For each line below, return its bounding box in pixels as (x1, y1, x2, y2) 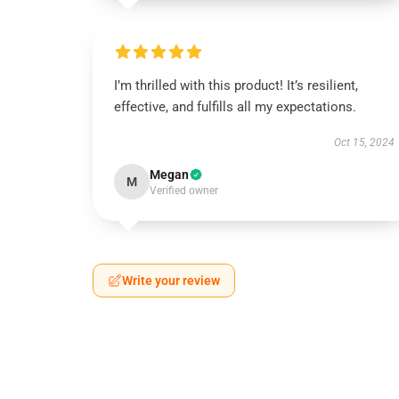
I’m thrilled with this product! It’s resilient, (114, 77, 358, 94)
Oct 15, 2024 (333, 136, 395, 149)
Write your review (122, 273, 220, 288)
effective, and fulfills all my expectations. (114, 99, 356, 115)
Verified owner (150, 184, 218, 197)
